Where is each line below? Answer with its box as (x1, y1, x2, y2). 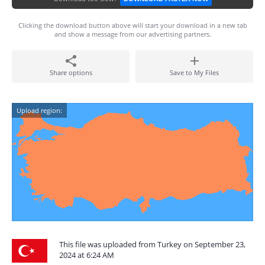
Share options (49, 68, 92, 77)
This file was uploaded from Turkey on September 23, (59, 239, 245, 250)
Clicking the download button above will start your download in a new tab (18, 21, 247, 30)
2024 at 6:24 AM (59, 250, 114, 260)
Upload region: (17, 106, 62, 115)
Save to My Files (170, 68, 219, 77)
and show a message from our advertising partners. (54, 30, 211, 38)
